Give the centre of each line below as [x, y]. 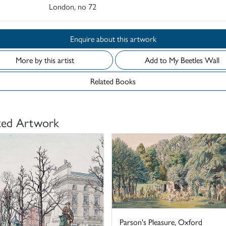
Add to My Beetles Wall [200, 60]
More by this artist [45, 60]
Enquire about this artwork [136, 39]
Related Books [113, 81]
